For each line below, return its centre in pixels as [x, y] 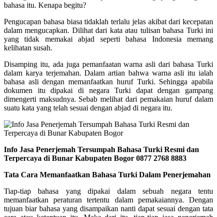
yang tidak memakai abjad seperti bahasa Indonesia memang [108, 39]
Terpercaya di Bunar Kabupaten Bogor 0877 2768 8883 [95, 158]
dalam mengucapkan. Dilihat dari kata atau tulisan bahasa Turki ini [108, 30]
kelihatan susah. [28, 47]
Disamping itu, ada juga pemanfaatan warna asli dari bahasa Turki [108, 64]
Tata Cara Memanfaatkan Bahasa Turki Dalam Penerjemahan [107, 174]
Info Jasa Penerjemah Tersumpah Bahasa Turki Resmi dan [101, 149]
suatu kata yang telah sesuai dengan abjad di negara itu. [88, 108]
